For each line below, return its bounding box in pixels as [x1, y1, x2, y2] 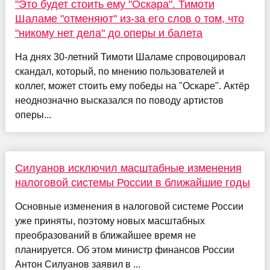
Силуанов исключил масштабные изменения [14, 162, 242, 174]
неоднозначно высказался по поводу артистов [14, 95, 224, 105]
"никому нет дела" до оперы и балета [14, 27, 202, 39]
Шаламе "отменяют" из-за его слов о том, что [14, 12, 244, 25]
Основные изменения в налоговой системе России [14, 201, 243, 212]
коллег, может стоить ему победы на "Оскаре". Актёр [14, 80, 250, 91]
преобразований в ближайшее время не [14, 230, 196, 240]
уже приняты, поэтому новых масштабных [14, 215, 205, 226]
